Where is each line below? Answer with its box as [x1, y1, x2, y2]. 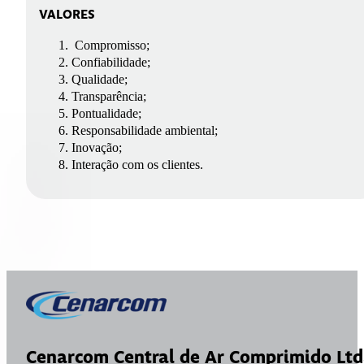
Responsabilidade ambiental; [71, 123, 218, 138]
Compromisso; [71, 38, 149, 53]
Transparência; [71, 89, 146, 104]
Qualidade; [71, 72, 128, 87]
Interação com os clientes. [71, 158, 203, 172]
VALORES [39, 6, 95, 24]
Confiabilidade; [71, 55, 150, 70]
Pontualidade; [71, 106, 141, 121]
